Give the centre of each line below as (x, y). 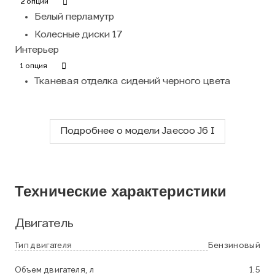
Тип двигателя (44, 246)
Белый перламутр (74, 17)
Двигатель (44, 224)
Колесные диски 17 (79, 35)
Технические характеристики (121, 191)
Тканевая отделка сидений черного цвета (133, 81)
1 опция (34, 66)
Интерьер (37, 50)
